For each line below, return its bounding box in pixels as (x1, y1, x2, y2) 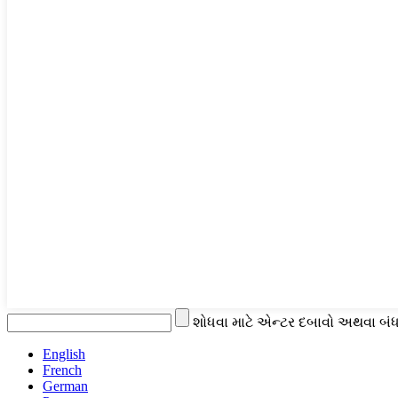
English (43, 346, 85, 362)
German (43, 378, 88, 394)
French (43, 362, 82, 378)
